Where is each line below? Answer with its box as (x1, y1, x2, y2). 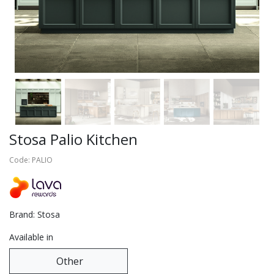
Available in (9, 231, 53, 243)
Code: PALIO (9, 155, 53, 166)
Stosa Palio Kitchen (9, 129, 138, 150)
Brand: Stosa (9, 209, 60, 221)
